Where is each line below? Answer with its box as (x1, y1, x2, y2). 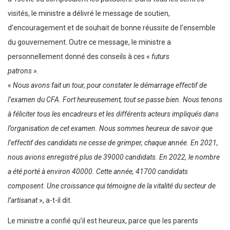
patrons (8, 67, 32, 75)
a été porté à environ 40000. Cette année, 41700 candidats (8, 167, 188, 176)
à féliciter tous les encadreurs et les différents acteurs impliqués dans (8, 110, 219, 119)
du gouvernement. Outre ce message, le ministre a (8, 38, 171, 47)
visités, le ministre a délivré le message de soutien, (8, 9, 170, 18)
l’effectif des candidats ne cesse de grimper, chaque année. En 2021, (8, 139, 218, 147)
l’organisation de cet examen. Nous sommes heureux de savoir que (8, 124, 213, 133)
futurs (151, 52, 169, 61)
